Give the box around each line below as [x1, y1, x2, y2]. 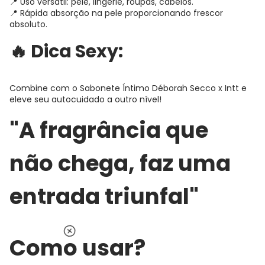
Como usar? [9, 232, 146, 263]
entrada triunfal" [9, 180, 199, 212]
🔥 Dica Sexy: [9, 38, 123, 64]
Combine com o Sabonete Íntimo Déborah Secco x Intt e [9, 82, 247, 94]
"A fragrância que [9, 114, 208, 146]
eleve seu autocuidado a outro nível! [9, 93, 161, 105]
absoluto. [9, 18, 47, 30]
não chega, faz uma [9, 147, 231, 179]
